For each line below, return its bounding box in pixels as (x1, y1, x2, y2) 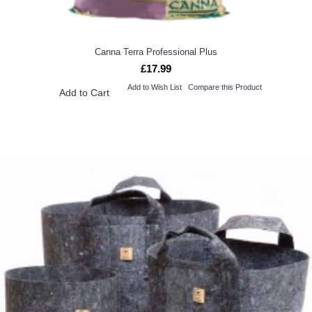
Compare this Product (187, 82, 262, 91)
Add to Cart (58, 86, 109, 98)
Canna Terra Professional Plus (95, 46, 217, 57)
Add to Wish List (127, 82, 182, 91)
